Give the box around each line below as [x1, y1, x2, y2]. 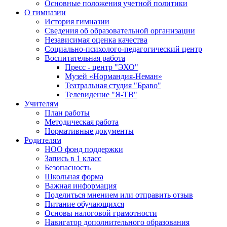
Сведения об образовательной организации [45, 26, 195, 35]
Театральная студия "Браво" [65, 81, 161, 90]
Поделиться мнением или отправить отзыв [45, 191, 193, 200]
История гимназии [45, 17, 109, 26]
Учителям [24, 99, 58, 108]
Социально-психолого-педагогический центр [45, 45, 202, 54]
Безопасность [45, 163, 91, 172]
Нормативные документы [45, 127, 134, 136]
